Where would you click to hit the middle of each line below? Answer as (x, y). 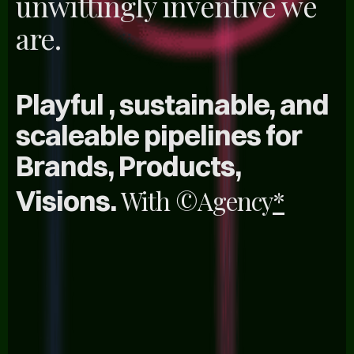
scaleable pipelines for (159, 135)
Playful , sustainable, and (172, 104)
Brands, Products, (128, 166)
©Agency (224, 200)
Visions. (68, 200)
